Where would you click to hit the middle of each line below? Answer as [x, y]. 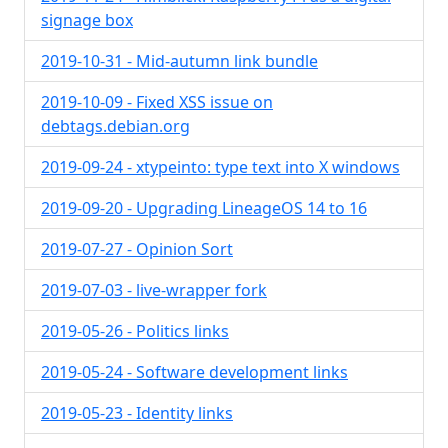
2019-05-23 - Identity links [137, 413]
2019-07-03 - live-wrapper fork [154, 290]
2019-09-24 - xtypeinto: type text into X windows [220, 167]
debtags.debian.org [115, 126]
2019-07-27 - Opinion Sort [137, 249]
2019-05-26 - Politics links [135, 331]
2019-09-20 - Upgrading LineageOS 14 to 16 [204, 208]
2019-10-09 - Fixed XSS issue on [157, 102]
